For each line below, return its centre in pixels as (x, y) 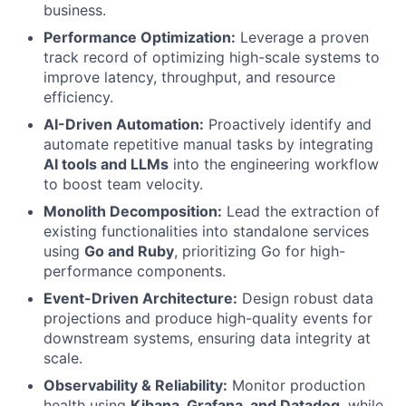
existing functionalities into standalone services (206, 231)
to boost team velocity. (123, 184)
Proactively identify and (288, 124)
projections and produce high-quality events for (208, 318)
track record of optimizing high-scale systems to (212, 57)
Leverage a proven (302, 37)
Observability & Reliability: (135, 385)
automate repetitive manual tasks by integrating (208, 144)
